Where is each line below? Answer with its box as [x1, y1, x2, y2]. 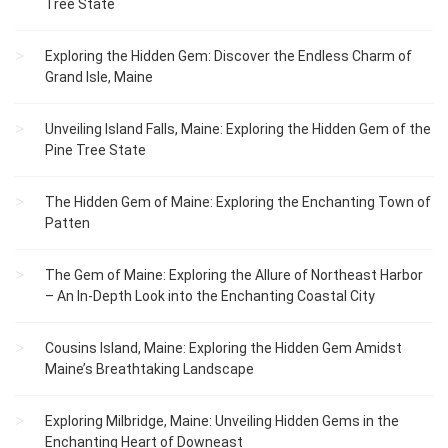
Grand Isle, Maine [45, 69, 153, 86]
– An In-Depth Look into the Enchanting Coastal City [45, 288, 375, 305]
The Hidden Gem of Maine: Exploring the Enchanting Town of [45, 194, 431, 211]
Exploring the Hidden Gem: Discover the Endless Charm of [45, 48, 412, 65]
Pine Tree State [45, 142, 146, 159]
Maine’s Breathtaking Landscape [45, 361, 254, 378]
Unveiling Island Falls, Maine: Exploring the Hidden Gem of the [45, 121, 431, 138]
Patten [45, 215, 90, 232]
